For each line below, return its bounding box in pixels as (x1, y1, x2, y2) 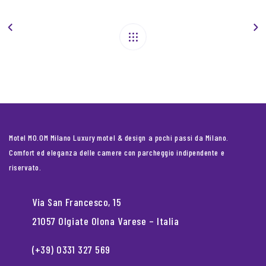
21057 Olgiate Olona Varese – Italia (32, 214, 179, 228)
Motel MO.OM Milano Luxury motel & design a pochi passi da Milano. (9, 132, 229, 143)
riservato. (9, 162, 42, 173)
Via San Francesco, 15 (32, 195, 122, 209)
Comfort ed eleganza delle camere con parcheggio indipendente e (9, 147, 225, 158)
